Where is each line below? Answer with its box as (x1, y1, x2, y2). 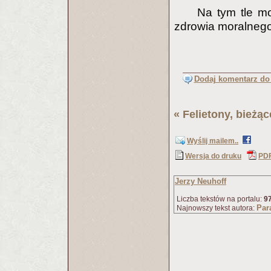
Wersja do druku (185, 152, 241, 160)
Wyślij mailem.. (187, 137, 238, 145)
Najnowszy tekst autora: (175, 204, 256, 212)
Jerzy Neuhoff (175, 177, 226, 186)
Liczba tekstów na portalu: (175, 195, 264, 203)
